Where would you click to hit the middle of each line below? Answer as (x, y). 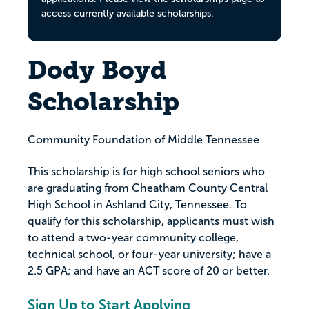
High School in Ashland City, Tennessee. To (137, 205)
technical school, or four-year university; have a (149, 255)
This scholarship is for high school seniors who (146, 172)
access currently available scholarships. (128, 13)
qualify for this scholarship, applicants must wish (151, 221)
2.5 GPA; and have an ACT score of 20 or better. (149, 271)
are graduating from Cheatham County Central (148, 188)
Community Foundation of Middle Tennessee (143, 140)
